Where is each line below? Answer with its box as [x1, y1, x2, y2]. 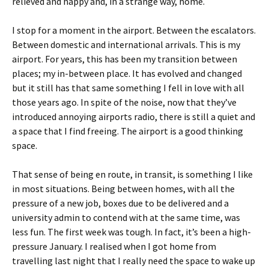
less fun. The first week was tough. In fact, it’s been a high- [12, 226, 251, 238]
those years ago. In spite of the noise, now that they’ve [12, 96, 237, 108]
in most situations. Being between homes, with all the [12, 183, 235, 195]
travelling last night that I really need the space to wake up [12, 255, 255, 267]
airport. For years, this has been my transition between [12, 53, 237, 65]
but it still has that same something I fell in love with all [12, 82, 244, 94]
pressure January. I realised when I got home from [12, 240, 216, 252]
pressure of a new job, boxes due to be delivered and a [12, 197, 229, 209]
